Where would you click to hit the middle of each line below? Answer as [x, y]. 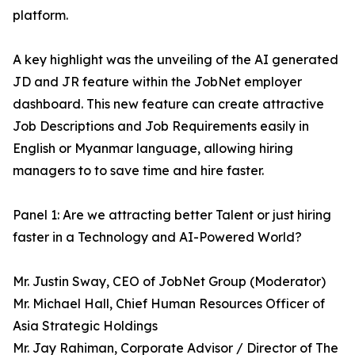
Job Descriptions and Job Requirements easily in [161, 126]
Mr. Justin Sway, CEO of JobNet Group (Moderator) [169, 281]
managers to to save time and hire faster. [138, 170]
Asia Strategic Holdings [85, 326]
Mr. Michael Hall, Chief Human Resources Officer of [169, 303]
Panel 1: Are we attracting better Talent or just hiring [172, 215]
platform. [40, 15]
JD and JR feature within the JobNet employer [157, 82]
